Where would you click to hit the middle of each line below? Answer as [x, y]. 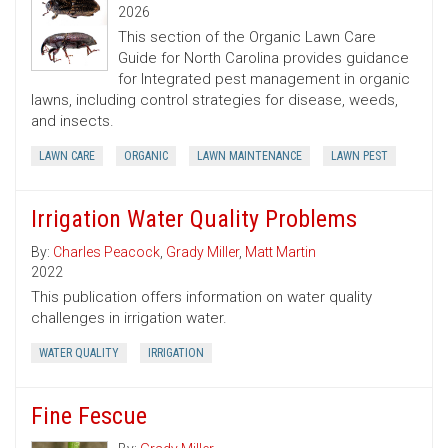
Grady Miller [202, 252]
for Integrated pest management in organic [264, 79]
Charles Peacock [106, 252]
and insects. [72, 121]
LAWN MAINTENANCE [249, 156]
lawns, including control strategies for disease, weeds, [214, 100]
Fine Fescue [89, 416]
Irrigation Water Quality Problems [194, 219]
